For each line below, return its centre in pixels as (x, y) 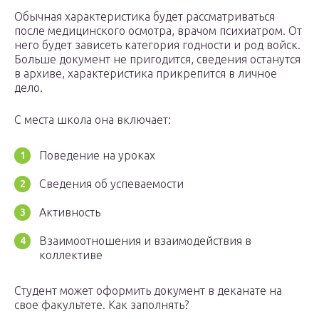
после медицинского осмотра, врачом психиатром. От (158, 31)
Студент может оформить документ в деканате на (148, 291)
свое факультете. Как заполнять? (101, 305)
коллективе (71, 255)
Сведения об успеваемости (111, 184)
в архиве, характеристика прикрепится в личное (146, 74)
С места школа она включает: (93, 120)
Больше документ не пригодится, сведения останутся (157, 59)
